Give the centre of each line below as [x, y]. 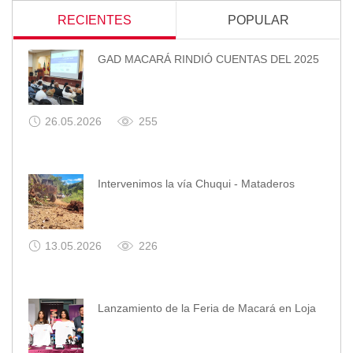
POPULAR [258, 20]
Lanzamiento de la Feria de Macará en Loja [207, 308]
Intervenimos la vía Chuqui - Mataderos [196, 184]
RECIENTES [95, 20]
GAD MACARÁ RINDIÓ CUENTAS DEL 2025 [208, 59]
